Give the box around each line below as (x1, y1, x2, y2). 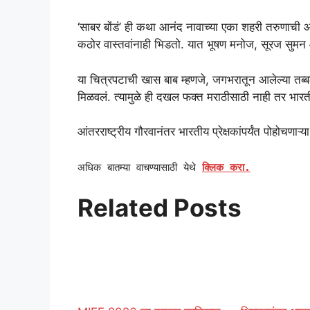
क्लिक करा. (202, 161, 250, 174)
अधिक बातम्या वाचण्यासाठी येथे (77, 161, 202, 174)
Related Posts (77, 193, 241, 223)
